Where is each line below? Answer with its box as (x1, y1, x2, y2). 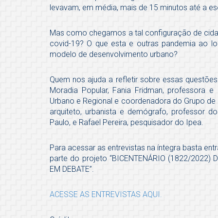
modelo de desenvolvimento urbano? (50, 50, 178, 59)
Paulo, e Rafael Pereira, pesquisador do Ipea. (50, 118, 203, 127)
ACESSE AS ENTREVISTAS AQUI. (50, 190, 162, 200)
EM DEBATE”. (50, 164, 94, 174)
